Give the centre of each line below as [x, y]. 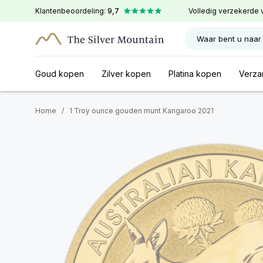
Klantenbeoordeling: [71, 11]
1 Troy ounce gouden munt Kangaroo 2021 [141, 111]
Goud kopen [60, 74]
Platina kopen [195, 74]
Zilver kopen [126, 74]
